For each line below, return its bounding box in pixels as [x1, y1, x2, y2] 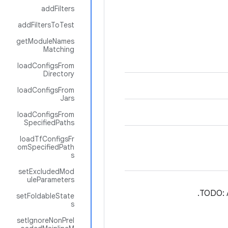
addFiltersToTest [18, 20, 74, 30]
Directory [43, 69, 74, 78]
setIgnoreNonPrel [17, 216, 74, 225]
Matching [43, 45, 74, 54]
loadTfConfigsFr [20, 134, 74, 144]
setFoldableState [16, 191, 74, 201]
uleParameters [27, 175, 74, 184]
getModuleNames [16, 37, 74, 46]
